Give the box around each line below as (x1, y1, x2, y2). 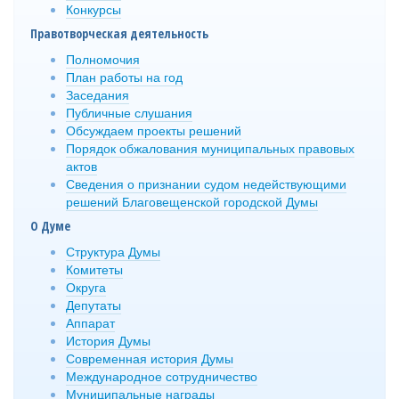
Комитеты (66, 259, 123, 278)
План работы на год (66, 67, 183, 85)
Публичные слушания (66, 102, 192, 121)
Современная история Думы (66, 348, 233, 367)
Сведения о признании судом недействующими (66, 174, 346, 192)
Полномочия (66, 49, 140, 68)
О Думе (30, 216, 70, 234)
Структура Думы (66, 241, 160, 260)
